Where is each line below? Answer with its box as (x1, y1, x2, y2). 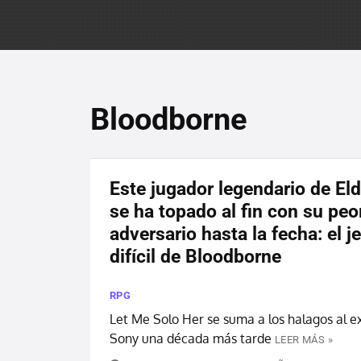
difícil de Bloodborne (110, 246, 281, 268)
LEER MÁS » (275, 333, 333, 346)
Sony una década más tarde (110, 330, 272, 346)
